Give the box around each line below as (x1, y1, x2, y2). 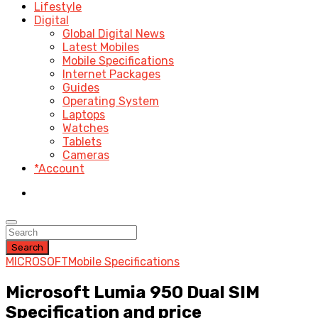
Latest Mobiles (62, 40, 139, 54)
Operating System (62, 94, 159, 108)
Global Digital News (62, 27, 165, 40)
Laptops (62, 108, 105, 121)
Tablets (62, 135, 102, 148)
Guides (62, 81, 99, 94)
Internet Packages (62, 67, 160, 81)
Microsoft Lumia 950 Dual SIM (6, 282, 260, 302)
